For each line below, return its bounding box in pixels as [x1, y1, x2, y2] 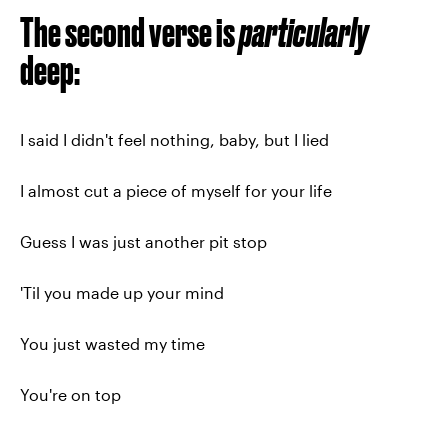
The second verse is [20, 10, 239, 55]
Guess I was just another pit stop [20, 232, 267, 251]
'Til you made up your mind [20, 283, 224, 302]
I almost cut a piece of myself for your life [20, 181, 332, 200]
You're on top [20, 385, 121, 404]
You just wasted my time [20, 334, 205, 353]
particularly [239, 10, 368, 55]
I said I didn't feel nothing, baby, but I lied [20, 130, 329, 149]
